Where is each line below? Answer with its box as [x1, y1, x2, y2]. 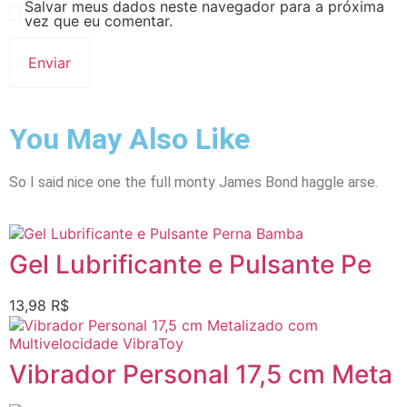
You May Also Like [9, 121, 250, 156]
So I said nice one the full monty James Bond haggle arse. [9, 173, 378, 191]
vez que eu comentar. [25, 12, 174, 31]
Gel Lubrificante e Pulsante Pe [9, 249, 372, 281]
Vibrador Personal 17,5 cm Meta [9, 359, 392, 391]
